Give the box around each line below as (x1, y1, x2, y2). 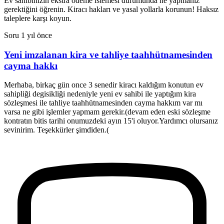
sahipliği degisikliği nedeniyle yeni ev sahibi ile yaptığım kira (4, 89, 196, 98)
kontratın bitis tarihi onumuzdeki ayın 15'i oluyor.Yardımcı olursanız (4, 116, 218, 125)
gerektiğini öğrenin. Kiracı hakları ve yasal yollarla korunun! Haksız (4, 4, 218, 13)
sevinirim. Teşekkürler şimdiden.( (4, 125, 109, 134)
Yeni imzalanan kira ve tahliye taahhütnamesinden (4, 49, 212, 60)
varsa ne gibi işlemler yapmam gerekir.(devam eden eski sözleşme (4, 107, 210, 116)
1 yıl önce (21, 30, 52, 39)
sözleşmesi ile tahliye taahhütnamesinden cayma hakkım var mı (4, 98, 202, 107)
